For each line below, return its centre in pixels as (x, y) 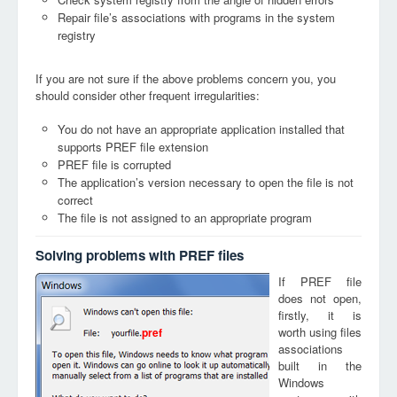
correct (75, 200)
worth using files (320, 332)
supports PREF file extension (133, 147)
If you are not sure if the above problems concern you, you (186, 78)
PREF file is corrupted (114, 164)
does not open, (320, 298)
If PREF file (320, 281)
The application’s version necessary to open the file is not (206, 182)
